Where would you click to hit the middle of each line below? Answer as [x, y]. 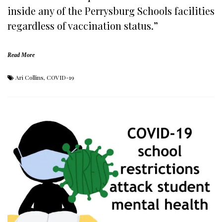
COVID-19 [60, 78]
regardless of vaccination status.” [83, 26]
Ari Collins [29, 78]
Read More [21, 55]
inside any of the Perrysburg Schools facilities [111, 11]
